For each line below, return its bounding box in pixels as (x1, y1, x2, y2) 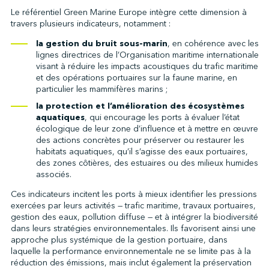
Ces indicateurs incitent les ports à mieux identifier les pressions (10, 188, 257, 200)
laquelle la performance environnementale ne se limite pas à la (10, 245, 251, 257)
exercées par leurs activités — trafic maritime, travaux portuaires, (10, 199, 256, 211)
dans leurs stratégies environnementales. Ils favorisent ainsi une (10, 222, 256, 234)
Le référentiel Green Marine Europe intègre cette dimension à (10, 7, 247, 18)
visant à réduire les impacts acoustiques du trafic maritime (35, 61, 258, 72)
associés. (35, 168, 71, 180)
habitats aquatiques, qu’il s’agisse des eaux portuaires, (35, 145, 248, 157)
